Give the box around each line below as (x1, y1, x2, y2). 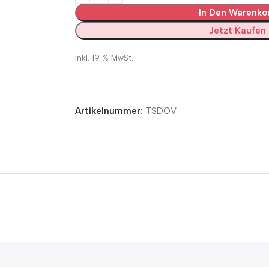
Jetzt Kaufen (209, 25, 267, 36)
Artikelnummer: (74, 105, 145, 116)
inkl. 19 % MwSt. (74, 52, 133, 62)
